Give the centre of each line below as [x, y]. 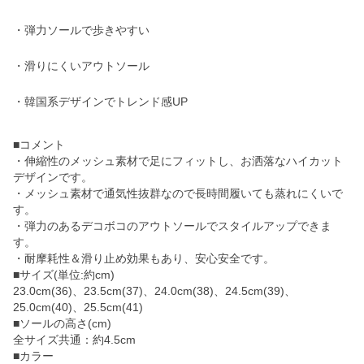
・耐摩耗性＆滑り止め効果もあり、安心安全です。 [144, 258]
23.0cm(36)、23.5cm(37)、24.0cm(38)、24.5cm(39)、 [154, 291]
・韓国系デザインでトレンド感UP [100, 102]
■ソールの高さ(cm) [62, 323]
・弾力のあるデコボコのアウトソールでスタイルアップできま [172, 226]
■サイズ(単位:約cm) [64, 275]
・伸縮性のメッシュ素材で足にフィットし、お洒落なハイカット [178, 161]
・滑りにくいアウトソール [81, 66]
